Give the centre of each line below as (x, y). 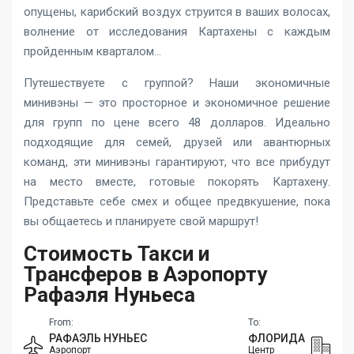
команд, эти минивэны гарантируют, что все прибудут (177, 162)
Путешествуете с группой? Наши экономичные (177, 83)
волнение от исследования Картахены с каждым (177, 31)
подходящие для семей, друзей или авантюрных (177, 142)
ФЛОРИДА (277, 338)
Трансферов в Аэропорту (145, 274)
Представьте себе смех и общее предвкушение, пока (177, 201)
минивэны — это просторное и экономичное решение (177, 102)
